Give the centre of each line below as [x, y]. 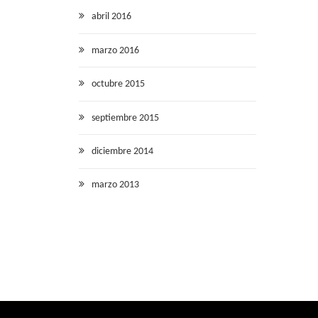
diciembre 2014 [122, 151]
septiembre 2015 [125, 118]
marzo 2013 [115, 185]
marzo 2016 [115, 50]
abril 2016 [111, 17]
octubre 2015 [118, 84]
